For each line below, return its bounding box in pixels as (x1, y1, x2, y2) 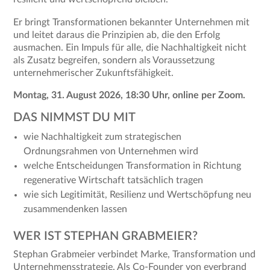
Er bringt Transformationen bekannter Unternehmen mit (13, 17, 250, 27)
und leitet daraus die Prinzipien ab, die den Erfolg (13, 30, 221, 40)
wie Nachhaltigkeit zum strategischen (23, 131, 181, 142)
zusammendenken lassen (23, 204, 127, 214)
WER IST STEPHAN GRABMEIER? (13, 230, 198, 242)
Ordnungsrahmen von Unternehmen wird (23, 146, 198, 156)
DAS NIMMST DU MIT (13, 111, 136, 124)
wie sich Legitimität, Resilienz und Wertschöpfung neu (23, 189, 251, 199)
